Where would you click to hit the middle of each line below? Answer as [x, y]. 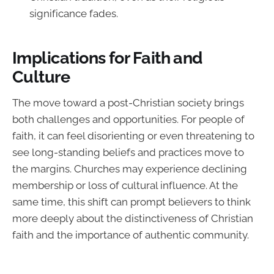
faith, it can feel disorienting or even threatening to [133, 135]
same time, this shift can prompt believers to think [131, 202]
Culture [41, 77]
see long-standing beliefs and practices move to [128, 152]
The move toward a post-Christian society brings [128, 102]
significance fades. [74, 13]
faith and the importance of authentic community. [131, 235]
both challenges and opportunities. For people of [128, 119]
